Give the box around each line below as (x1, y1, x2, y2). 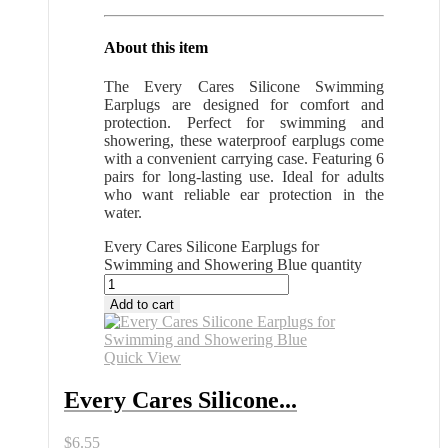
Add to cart (110, 296, 174, 312)
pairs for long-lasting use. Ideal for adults (104, 167, 384, 185)
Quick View (104, 348, 181, 366)
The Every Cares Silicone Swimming (104, 77, 384, 95)
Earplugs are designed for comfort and (104, 95, 384, 113)
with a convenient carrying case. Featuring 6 (104, 149, 384, 167)
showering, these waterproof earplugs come (104, 131, 384, 149)
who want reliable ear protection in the (104, 185, 384, 203)
